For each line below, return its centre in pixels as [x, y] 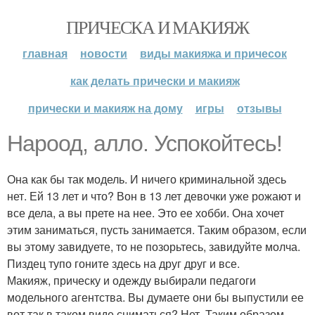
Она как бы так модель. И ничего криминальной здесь [147, 179]
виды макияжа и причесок [213, 53]
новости [104, 53]
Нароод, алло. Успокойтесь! [144, 143]
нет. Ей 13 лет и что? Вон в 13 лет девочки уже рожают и [154, 196]
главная [45, 53]
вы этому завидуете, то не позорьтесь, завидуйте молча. [154, 246]
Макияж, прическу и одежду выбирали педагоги [131, 280]
